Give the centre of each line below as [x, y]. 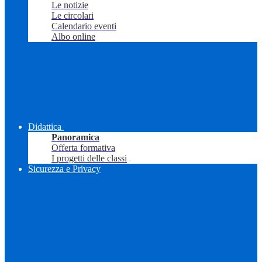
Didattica [45, 127]
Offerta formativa [83, 148]
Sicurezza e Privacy [64, 169]
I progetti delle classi [89, 158]
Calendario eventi [84, 26]
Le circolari [73, 16]
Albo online [73, 37]
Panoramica [75, 137]
